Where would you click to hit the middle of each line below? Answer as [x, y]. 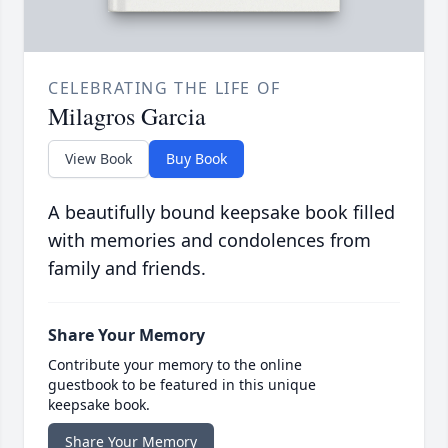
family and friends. [127, 267]
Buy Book [196, 158]
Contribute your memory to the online [175, 364]
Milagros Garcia [127, 115]
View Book [98, 158]
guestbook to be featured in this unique [182, 384]
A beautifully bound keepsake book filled [221, 211]
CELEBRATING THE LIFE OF [164, 87]
